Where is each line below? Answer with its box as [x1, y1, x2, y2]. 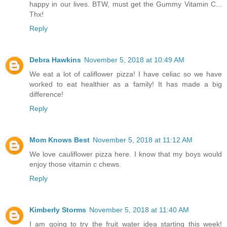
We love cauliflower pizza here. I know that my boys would [29, 150, 222, 159]
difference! [29, 90, 63, 99]
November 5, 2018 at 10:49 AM [84, 56, 184, 64]
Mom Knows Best [29, 136, 90, 144]
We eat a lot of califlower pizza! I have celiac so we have [29, 70, 222, 79]
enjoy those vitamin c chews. [29, 160, 121, 169]
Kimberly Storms [29, 206, 86, 214]
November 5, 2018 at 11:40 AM [89, 206, 189, 214]
